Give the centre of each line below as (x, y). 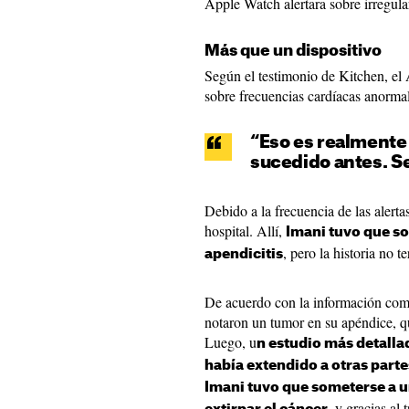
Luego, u (231, 342)
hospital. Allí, (245, 231)
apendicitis (244, 254)
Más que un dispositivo (293, 51)
